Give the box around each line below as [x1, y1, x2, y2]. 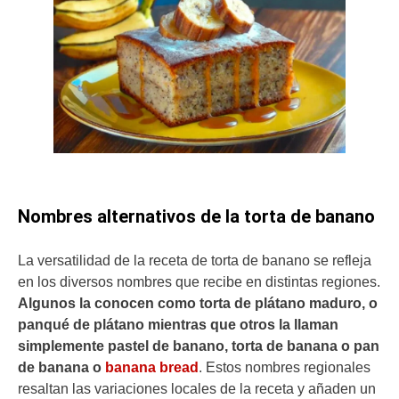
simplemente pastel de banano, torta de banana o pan [18, 338, 379, 354]
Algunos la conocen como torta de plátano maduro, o [18, 296, 378, 312]
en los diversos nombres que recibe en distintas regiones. [18, 274, 380, 290]
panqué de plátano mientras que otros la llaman [18, 317, 338, 333]
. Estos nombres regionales [199, 360, 370, 376]
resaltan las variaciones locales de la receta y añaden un [18, 381, 376, 397]
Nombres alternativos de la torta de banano [18, 206, 375, 228]
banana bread [105, 360, 199, 376]
